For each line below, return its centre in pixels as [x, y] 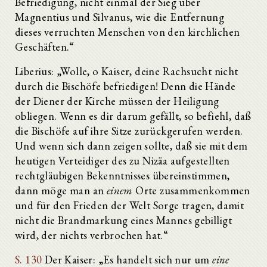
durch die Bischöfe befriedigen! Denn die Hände [125, 86]
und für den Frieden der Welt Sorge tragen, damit [130, 205]
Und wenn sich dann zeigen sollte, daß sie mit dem [131, 145]
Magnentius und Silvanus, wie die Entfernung [120, 17]
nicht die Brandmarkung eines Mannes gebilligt [123, 220]
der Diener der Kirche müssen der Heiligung [117, 101]
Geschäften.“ [45, 46]
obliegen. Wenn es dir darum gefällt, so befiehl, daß [133, 116]
